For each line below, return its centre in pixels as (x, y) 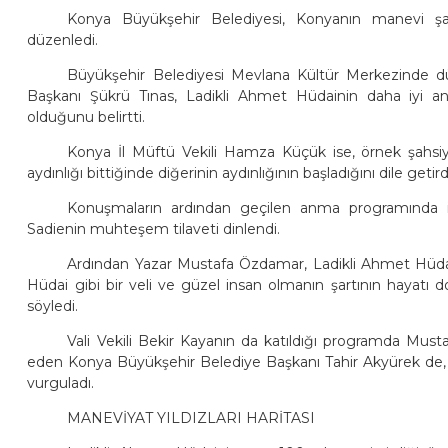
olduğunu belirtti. (86, 116)
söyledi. (53, 305)
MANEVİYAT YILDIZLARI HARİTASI (191, 417)
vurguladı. (61, 382)
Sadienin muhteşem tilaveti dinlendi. (154, 228)
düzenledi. (63, 39)
